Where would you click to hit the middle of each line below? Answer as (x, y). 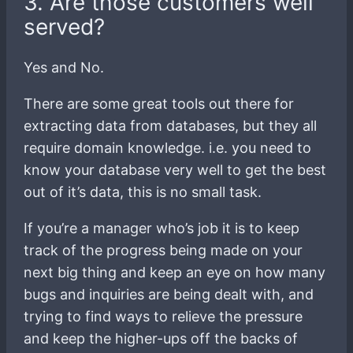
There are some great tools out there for (159, 104)
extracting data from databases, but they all (171, 126)
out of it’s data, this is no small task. (143, 192)
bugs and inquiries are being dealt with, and (169, 295)
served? (65, 26)
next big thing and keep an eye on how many (175, 273)
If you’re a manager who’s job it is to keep (162, 229)
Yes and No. (64, 68)
